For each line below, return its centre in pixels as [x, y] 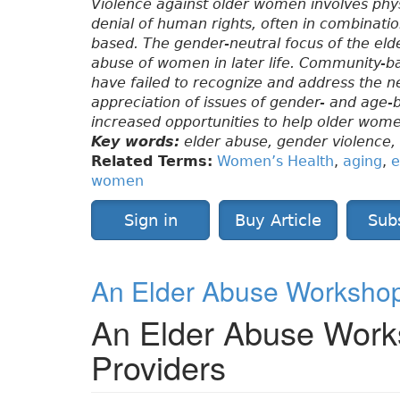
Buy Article [278, 221]
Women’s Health [275, 162]
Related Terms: [152, 162]
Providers [158, 367]
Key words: [135, 142]
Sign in [150, 221]
